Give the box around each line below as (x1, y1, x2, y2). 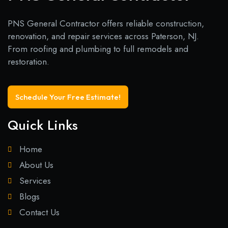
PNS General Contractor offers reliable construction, (8, 17, 204, 30)
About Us (19, 159, 53, 172)
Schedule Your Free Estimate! (15, 92, 121, 102)
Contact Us (19, 206, 60, 219)
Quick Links (8, 116, 78, 135)
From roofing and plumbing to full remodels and (8, 42, 188, 55)
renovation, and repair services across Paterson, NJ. (8, 30, 199, 42)
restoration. (8, 55, 49, 68)
